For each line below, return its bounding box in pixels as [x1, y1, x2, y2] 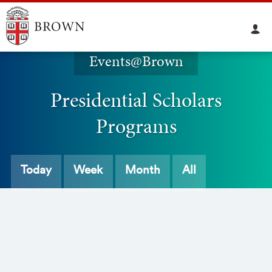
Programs [95, 112, 177, 140]
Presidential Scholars [50, 86, 222, 114]
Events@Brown [89, 51, 183, 72]
